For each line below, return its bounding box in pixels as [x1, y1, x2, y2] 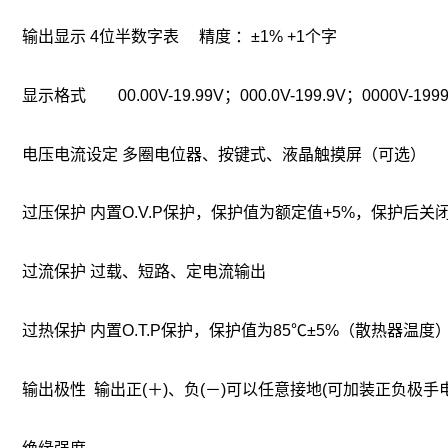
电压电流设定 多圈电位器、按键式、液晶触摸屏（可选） [22, 145, 426, 163]
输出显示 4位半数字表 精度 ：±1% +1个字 [22, 27, 337, 45]
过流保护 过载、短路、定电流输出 [22, 263, 266, 281]
